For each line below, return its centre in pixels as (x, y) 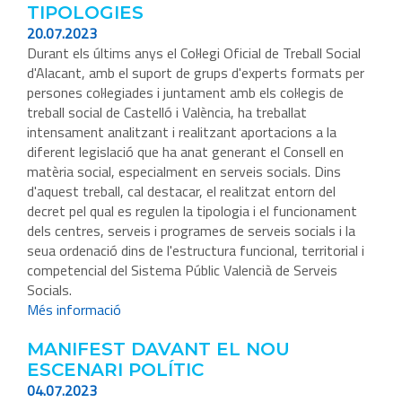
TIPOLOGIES (85, 13)
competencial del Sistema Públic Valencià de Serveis (182, 271)
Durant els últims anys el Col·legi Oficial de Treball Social (194, 53)
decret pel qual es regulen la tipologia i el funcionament (192, 211)
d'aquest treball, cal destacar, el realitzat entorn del (181, 192)
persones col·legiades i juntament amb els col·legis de (185, 93)
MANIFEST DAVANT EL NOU (158, 350)
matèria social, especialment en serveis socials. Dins (184, 172)
